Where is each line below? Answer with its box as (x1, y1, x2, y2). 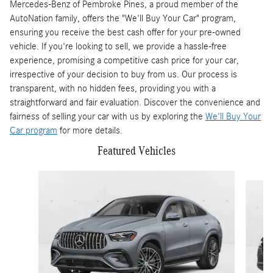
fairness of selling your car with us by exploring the (10, 110, 205, 122)
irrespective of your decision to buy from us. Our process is (10, 68, 237, 80)
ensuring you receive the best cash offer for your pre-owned (10, 26, 241, 38)
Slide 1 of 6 (9, 171, 49, 181)
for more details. (57, 124, 122, 136)
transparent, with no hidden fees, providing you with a (10, 82, 216, 94)
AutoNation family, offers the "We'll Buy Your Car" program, (10, 12, 236, 24)
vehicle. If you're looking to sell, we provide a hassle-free (10, 40, 227, 52)
